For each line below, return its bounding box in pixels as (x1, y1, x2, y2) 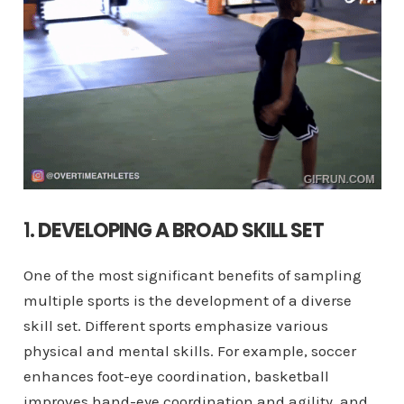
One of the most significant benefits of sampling (23, 265, 362, 284)
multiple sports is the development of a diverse (23, 290, 352, 309)
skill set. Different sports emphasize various (23, 316, 328, 335)
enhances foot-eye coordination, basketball (23, 366, 329, 385)
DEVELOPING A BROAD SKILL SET (37, 216, 324, 244)
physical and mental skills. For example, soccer (23, 341, 356, 360)
